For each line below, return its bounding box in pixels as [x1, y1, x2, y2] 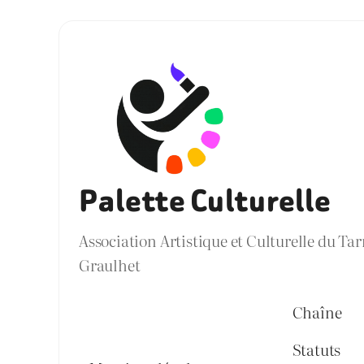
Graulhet [79, 253, 141, 277]
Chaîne [292, 299, 342, 323]
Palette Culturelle [79, 180, 332, 224]
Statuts [292, 336, 341, 361]
